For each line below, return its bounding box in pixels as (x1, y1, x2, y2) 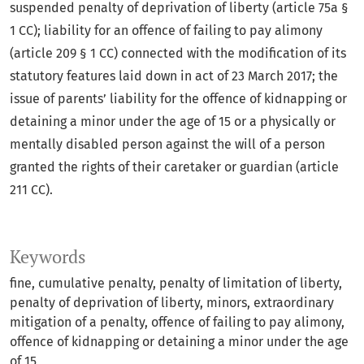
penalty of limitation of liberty (159, 275, 339, 292)
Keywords (10, 245, 86, 269)
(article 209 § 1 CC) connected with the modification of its (10, 45, 346, 62)
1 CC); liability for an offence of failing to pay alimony (10, 23, 323, 39)
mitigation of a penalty (10, 314, 145, 331)
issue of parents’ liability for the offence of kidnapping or (10, 91, 347, 107)
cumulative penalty (38, 275, 153, 292)
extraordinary (253, 295, 334, 311)
